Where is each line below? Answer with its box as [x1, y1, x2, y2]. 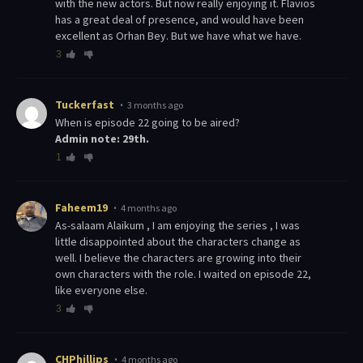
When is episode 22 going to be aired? [64, 115, 240, 130]
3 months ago [127, 99, 183, 112]
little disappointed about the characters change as [55, 234, 301, 250]
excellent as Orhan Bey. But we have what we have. [55, 28, 301, 44]
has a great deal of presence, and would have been [55, 12, 304, 28]
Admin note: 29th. [62, 131, 149, 147]
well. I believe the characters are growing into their [55, 250, 301, 266]
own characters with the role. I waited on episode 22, [55, 267, 311, 282]
